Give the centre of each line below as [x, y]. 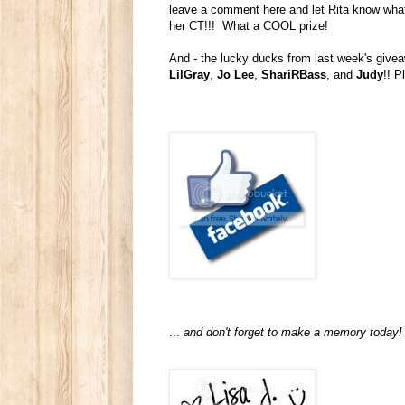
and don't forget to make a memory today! [293, 332]
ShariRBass [294, 74]
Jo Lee [235, 74]
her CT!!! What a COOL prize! [249, 25]
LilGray [189, 74]
